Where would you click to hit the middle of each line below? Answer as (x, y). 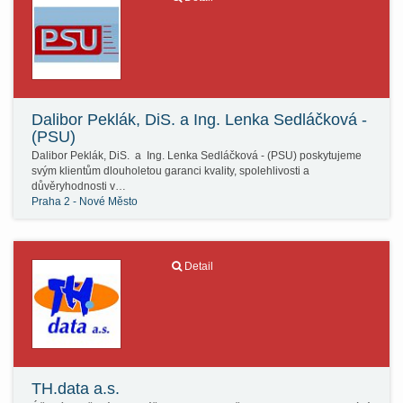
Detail (198, 266)
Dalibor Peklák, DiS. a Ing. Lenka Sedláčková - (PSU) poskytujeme (197, 156)
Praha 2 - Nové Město (85, 201)
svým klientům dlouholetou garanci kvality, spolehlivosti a (170, 171)
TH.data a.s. (76, 389)
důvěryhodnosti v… (79, 186)
